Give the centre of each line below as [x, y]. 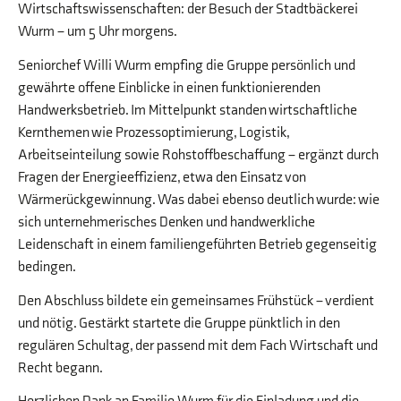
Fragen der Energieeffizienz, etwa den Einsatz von [162, 177]
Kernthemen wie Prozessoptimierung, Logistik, [154, 132]
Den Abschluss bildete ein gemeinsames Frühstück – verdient [196, 301]
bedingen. [47, 267]
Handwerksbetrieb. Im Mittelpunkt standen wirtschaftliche [188, 110]
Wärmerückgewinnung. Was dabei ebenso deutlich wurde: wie [199, 200]
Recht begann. [60, 368]
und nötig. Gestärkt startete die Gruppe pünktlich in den [179, 323]
